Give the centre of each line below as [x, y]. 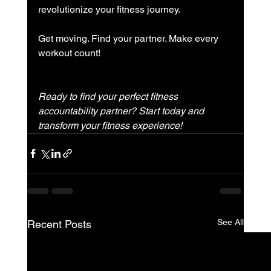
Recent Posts [59, 224]
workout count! [69, 53]
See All [231, 222]
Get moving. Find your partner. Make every [129, 38]
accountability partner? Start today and [122, 111]
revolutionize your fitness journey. [109, 9]
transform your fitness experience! [110, 125]
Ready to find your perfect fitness [109, 96]
